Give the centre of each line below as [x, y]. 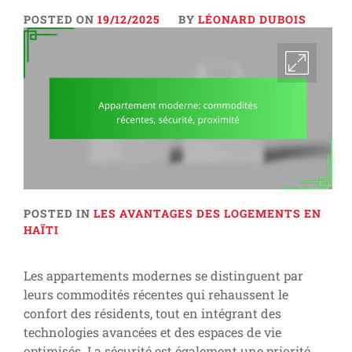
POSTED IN [59, 214]
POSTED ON [60, 19]
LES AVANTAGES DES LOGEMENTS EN [207, 214]
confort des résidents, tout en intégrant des [152, 313]
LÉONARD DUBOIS [252, 19]
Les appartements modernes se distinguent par [163, 276]
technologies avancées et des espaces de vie [152, 332]
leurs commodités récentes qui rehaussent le [156, 295]
